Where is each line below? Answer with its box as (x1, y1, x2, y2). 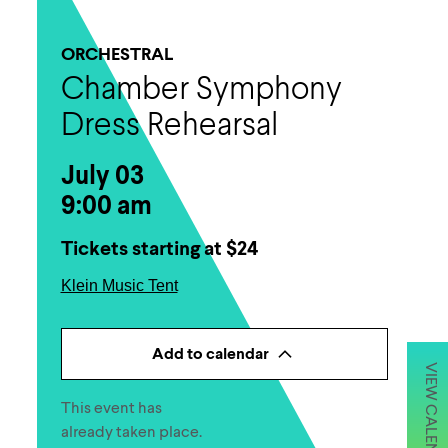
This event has (60, 398, 162, 418)
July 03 (60, 160, 144, 192)
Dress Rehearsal (60, 111, 278, 143)
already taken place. (60, 422, 202, 442)
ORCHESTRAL (60, 43, 173, 66)
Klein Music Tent (60, 277, 178, 294)
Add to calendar (151, 344, 269, 364)
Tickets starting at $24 (60, 236, 259, 261)
